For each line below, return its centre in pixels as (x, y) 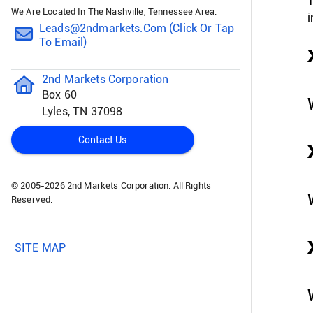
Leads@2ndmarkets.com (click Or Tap (137, 28)
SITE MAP (41, 248)
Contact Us (103, 140)
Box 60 (59, 95)
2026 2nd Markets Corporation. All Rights (128, 185)
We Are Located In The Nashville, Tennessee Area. (114, 12)
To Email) (63, 42)
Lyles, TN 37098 (82, 111)
